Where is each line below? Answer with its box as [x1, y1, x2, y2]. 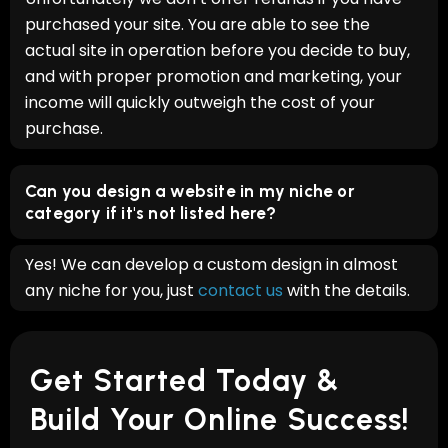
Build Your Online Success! [30, 400, 409, 438]
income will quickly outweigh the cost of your [25, 90, 375, 114]
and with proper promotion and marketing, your [25, 64, 402, 88]
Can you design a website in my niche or [25, 180, 355, 201]
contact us [198, 278, 283, 302]
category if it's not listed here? [25, 202, 277, 223]
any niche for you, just [25, 278, 198, 302]
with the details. [283, 278, 410, 302]
